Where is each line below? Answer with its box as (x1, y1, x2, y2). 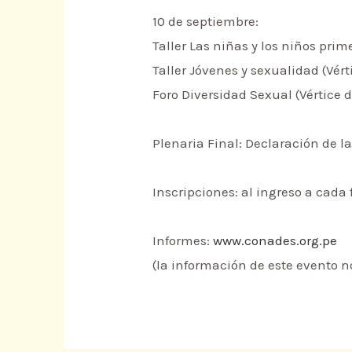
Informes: (152, 233, 214, 249)
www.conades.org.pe (213, 233, 338, 249)
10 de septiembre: (152, 13, 259, 30)
